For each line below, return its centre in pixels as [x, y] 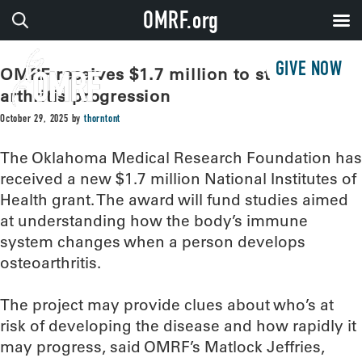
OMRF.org [181, 23]
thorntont [103, 120]
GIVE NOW [309, 71]
